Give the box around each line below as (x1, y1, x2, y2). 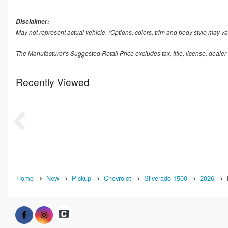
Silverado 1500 (144, 173, 187, 183)
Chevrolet (104, 173, 131, 183)
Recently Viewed (16, 75, 90, 89)
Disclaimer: (16, 17, 49, 26)
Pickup (72, 173, 91, 183)
